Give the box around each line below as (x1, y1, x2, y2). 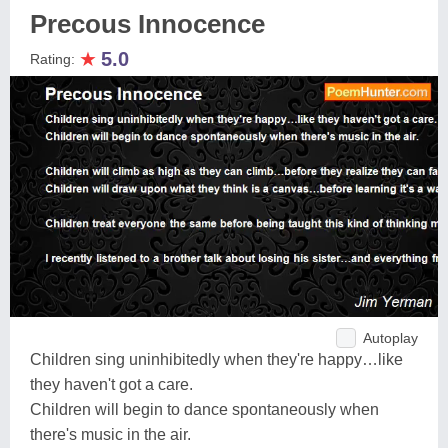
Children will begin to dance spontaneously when (30, 400, 379, 418)
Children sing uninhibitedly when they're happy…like (30, 350, 403, 368)
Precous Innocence (30, 9, 265, 39)
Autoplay (363, 329, 418, 346)
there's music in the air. (30, 425, 191, 443)
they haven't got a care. (30, 375, 193, 393)
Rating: (30, 51, 79, 67)
